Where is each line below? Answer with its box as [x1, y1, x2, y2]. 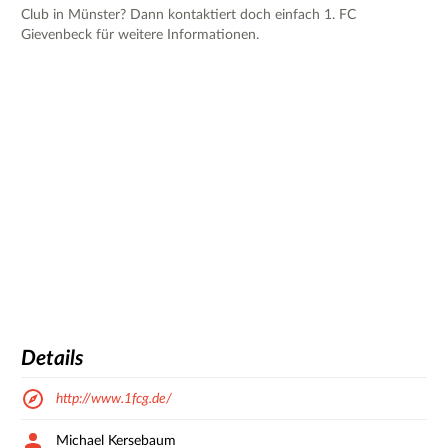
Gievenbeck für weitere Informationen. [21, 27, 259, 42]
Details [21, 348, 84, 370]
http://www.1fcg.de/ [56, 391, 172, 406]
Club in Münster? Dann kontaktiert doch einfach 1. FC [21, 7, 356, 22]
